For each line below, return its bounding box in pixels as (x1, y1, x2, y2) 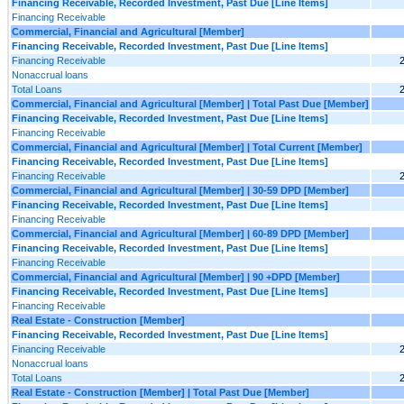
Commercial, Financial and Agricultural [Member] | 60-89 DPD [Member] (12, 227, 349, 239)
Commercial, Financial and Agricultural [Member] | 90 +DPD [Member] (12, 271, 340, 282)
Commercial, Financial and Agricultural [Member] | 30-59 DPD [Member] (12, 184, 349, 196)
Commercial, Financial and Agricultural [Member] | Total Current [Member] (12, 141, 363, 152)
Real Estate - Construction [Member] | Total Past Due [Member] (12, 386, 309, 398)
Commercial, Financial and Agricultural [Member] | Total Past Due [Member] (12, 97, 369, 109)
